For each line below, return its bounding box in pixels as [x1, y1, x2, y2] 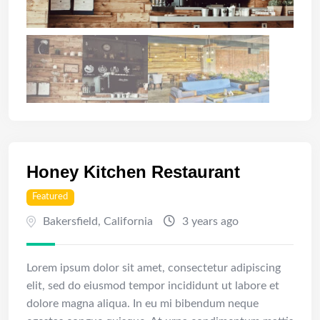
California [104, 215, 153, 227]
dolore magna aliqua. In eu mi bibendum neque [26, 297, 259, 309]
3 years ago [179, 215, 239, 227]
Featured [32, 192, 69, 202]
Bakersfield [43, 215, 98, 227]
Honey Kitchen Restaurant [26, 161, 240, 181]
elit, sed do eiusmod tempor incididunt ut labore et [26, 279, 279, 291]
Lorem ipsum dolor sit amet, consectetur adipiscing [26, 261, 281, 274]
